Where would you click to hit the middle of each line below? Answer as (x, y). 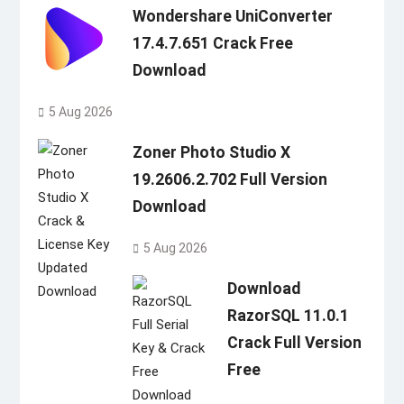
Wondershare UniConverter (232, 16)
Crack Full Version (294, 343)
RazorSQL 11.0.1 (288, 316)
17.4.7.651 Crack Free (212, 43)
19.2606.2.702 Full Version (230, 180)
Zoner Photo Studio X (211, 153)
